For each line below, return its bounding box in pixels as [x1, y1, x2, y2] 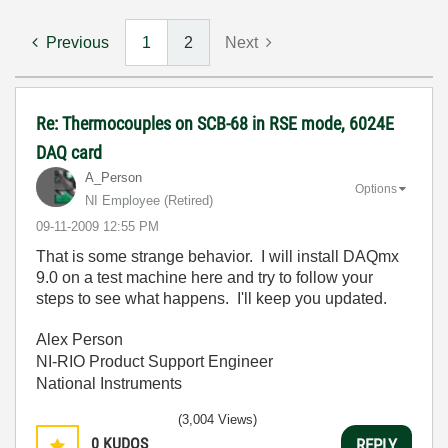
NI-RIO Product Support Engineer [36, 353, 273, 370]
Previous [46, 34, 109, 51]
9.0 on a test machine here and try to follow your [36, 269, 373, 286]
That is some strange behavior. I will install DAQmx [36, 248, 399, 265]
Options [355, 181, 397, 196]
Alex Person [36, 331, 123, 348]
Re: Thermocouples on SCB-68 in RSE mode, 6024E [36, 113, 394, 134]
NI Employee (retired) [85, 193, 213, 208]
